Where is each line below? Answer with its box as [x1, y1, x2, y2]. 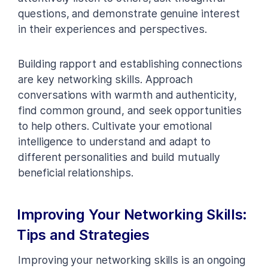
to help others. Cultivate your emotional [18, 119, 212, 132]
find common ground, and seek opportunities [18, 103, 242, 117]
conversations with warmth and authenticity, [18, 88, 237, 101]
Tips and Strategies [17, 226, 150, 243]
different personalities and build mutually [18, 150, 220, 163]
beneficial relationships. [18, 166, 133, 179]
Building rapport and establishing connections [18, 57, 242, 70]
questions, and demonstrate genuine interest [18, 7, 240, 20]
